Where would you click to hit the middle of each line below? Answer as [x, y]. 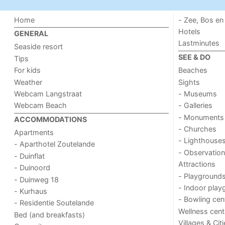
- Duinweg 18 [37, 179]
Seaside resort [39, 47]
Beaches [193, 70]
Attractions [197, 164]
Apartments [34, 133]
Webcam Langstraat [48, 93]
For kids [28, 70]
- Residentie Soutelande [54, 203]
